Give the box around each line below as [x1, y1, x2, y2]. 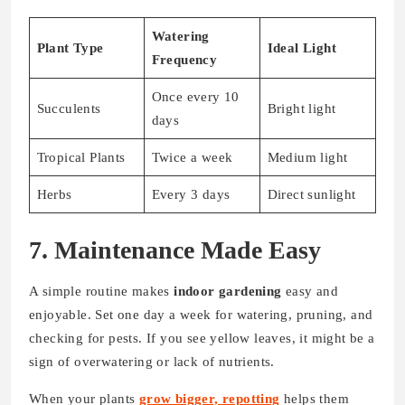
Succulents [36, 101, 101, 117]
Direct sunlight [267, 187, 356, 202]
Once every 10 [151, 89, 240, 105]
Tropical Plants [36, 150, 126, 165]
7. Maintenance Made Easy [29, 235, 321, 264]
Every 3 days [151, 187, 231, 202]
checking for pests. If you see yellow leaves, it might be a [29, 330, 375, 345]
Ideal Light [267, 41, 336, 56]
